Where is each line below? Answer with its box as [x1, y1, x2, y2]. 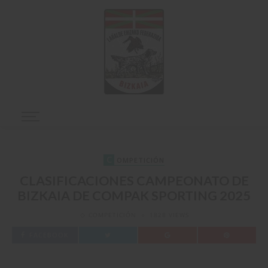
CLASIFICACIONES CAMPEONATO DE [19, 173, 249, 188]
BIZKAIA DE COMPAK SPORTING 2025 [17, 188, 251, 203]
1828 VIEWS [149, 211, 189, 219]
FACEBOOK [29, 230, 69, 239]
